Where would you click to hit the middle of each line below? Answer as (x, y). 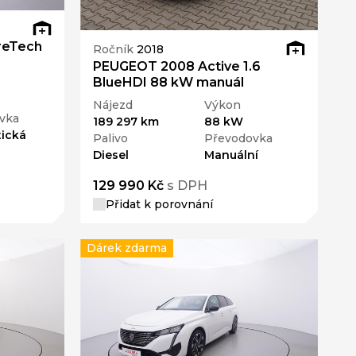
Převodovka (238, 139)
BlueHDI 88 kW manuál (169, 83)
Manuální (231, 155)
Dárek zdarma (127, 248)
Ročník (115, 49)
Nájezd (113, 105)
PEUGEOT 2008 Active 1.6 (177, 67)
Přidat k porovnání (160, 205)
